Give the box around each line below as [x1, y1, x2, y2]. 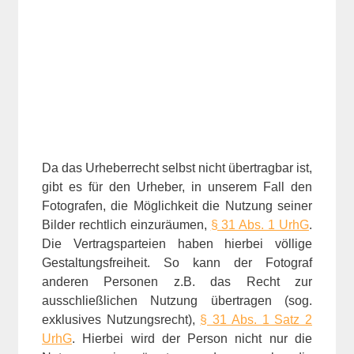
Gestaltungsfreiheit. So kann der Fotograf [42, 255, 312, 269]
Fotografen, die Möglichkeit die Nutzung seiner [42, 198, 312, 213]
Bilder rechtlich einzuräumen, [42, 217, 211, 232]
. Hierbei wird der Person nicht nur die [72, 331, 312, 345]
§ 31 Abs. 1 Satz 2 [200, 312, 313, 326]
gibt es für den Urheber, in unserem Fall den [42, 179, 312, 194]
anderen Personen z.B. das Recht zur [42, 274, 312, 288]
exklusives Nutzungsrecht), [42, 312, 201, 326]
